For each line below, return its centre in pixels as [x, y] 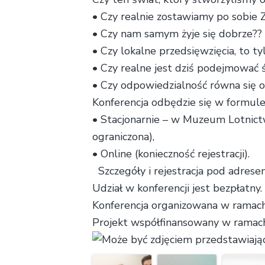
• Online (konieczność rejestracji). [171, 153]
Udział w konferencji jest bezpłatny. [177, 188]
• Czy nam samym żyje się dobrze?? [177, 33]
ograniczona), [123, 136]
